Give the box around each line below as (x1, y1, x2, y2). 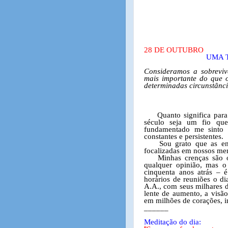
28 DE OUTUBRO (144, 46, 204, 54)
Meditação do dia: (144, 218, 201, 226)
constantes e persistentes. (144, 132, 223, 140)
